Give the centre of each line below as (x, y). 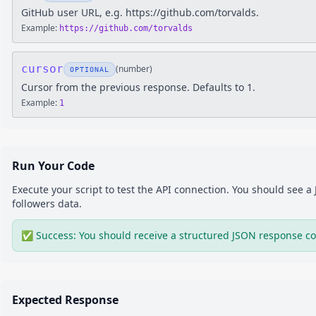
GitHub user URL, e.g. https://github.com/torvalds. (140, 12)
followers (34, 203)
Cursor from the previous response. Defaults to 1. (138, 87)
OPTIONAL (90, 69)
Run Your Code (53, 166)
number (134, 69)
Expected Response (65, 300)
